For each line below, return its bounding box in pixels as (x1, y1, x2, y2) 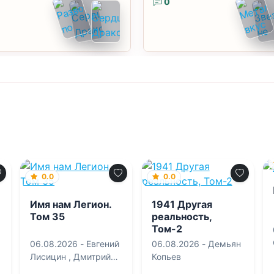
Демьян (207, 238, 241, 249)
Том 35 (30, 210, 65, 223)
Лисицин (30, 251, 67, 262)
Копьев (151, 251, 181, 262)
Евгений (86, 238, 120, 249)
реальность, (151, 210, 212, 223)
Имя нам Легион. (30, 198, 112, 210)
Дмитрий (73, 251, 111, 262)
